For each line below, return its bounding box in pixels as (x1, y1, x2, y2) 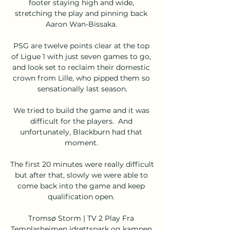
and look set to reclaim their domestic (12, 62, 150, 72)
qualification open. (48, 191, 117, 201)
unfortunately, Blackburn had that (20, 127, 142, 137)
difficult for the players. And (30, 116, 132, 126)
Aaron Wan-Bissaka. (45, 19, 119, 29)
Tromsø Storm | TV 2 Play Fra (28, 213, 134, 223)
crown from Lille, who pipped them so (12, 73, 150, 83)
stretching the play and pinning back (15, 8, 147, 18)
